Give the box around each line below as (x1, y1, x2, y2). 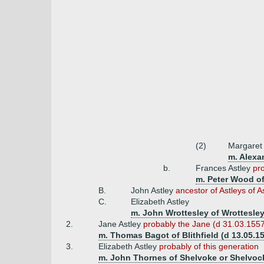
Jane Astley (98, 219, 143, 229)
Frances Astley (196, 163, 253, 173)
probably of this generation (159, 242, 259, 251)
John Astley (131, 186, 176, 195)
